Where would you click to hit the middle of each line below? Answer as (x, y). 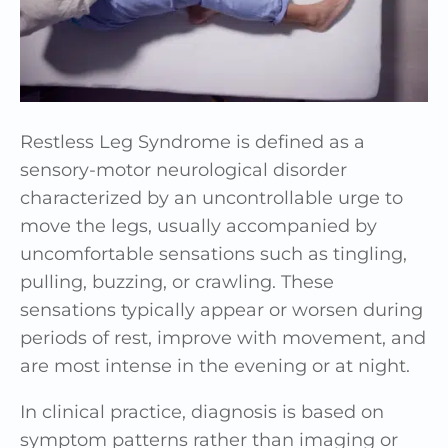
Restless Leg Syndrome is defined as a (192, 141)
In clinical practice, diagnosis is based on (202, 411)
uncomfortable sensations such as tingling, (213, 253)
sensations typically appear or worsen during (221, 309)
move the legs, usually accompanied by (198, 225)
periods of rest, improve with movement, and (223, 337)
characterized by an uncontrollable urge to (211, 197)
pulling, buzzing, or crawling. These (177, 281)
